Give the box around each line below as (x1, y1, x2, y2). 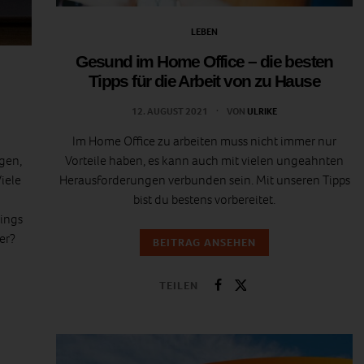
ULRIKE (247, 105, 277, 119)
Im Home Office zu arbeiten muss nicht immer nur (72, 132, 336, 150)
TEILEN (159, 277, 198, 293)
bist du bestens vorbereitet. (133, 191, 275, 209)
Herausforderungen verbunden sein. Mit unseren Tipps (58, 171, 350, 189)
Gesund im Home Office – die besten (76, 52, 333, 71)
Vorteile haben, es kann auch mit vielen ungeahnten (65, 152, 344, 170)
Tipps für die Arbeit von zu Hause (88, 71, 321, 91)
